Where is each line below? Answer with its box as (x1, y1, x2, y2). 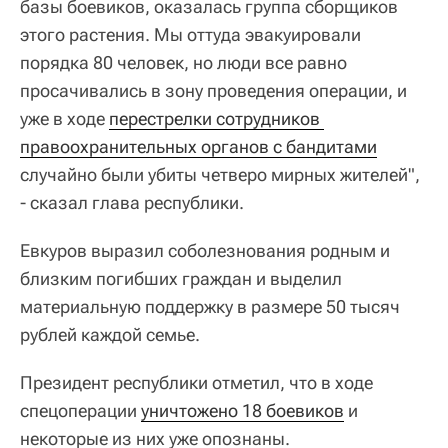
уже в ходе (20, 107, 109, 129)
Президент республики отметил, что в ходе (20, 371, 373, 393)
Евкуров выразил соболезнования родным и (20, 239, 390, 261)
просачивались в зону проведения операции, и (20, 79, 407, 101)
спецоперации (20, 399, 141, 421)
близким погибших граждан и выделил (20, 267, 342, 289)
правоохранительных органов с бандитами (20, 135, 377, 157)
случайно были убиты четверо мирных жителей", (20, 163, 420, 185)
